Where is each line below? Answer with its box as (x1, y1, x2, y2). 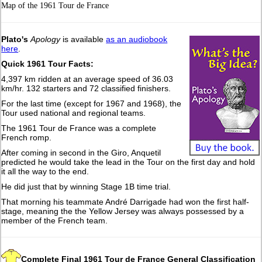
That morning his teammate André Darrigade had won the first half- (1, 197, 250, 207)
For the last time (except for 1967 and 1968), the (1, 99, 182, 109)
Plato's (1, 35, 29, 44)
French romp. (1, 133, 52, 143)
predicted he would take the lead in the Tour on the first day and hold (1, 157, 256, 167)
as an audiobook (106, 35, 168, 44)
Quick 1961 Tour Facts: (1, 59, 94, 69)
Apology (30, 35, 61, 44)
